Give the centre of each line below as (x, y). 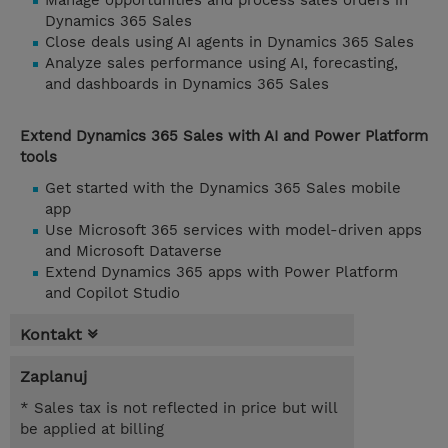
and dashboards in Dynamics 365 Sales (187, 84)
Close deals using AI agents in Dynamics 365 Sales (229, 42)
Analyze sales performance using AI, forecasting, (221, 63)
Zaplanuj (53, 377)
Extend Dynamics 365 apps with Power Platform (221, 272)
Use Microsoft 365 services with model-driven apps (233, 230)
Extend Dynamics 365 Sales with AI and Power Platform (224, 136)
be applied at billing (92, 429)
